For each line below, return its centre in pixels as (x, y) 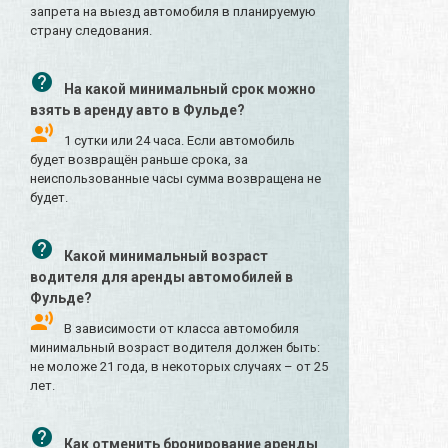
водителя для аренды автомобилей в (161, 277)
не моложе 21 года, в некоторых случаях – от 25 (179, 367)
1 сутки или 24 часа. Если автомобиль (179, 141)
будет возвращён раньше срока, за (139, 160)
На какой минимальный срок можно (190, 89)
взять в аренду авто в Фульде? (137, 110)
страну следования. (91, 31)
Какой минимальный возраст (166, 256)
